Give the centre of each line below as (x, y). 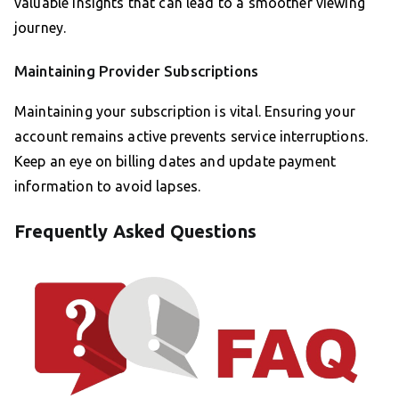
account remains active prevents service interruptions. (191, 137)
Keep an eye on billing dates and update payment (175, 162)
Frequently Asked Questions (135, 232)
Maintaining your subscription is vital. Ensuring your (185, 112)
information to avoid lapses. (108, 187)
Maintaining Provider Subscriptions (137, 71)
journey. (41, 28)
